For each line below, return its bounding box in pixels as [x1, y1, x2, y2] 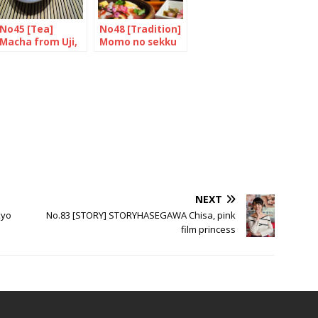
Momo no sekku [99, 35, 177, 48]
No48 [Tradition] [99, 22, 181, 35]
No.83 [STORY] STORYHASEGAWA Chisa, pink [46, 208, 236, 221]
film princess [181, 222, 236, 236]
